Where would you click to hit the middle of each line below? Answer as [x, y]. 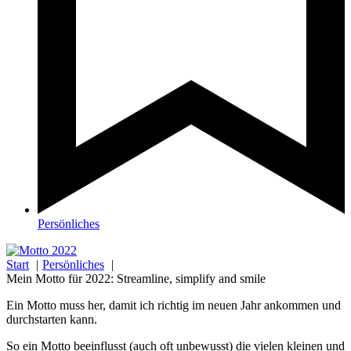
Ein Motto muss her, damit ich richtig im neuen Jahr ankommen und [174, 306]
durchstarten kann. [52, 320]
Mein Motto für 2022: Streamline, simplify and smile [136, 279]
